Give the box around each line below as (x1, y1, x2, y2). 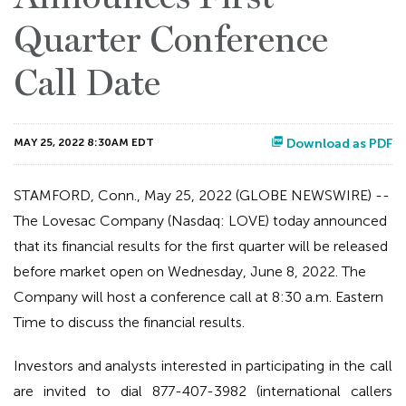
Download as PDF (284, 136, 392, 152)
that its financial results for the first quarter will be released (14, 237, 388, 256)
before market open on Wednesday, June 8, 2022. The (14, 263, 366, 281)
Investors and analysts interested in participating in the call (14, 357, 392, 375)
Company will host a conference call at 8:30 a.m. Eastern (14, 288, 383, 306)
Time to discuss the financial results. (14, 314, 245, 332)
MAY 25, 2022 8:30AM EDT (14, 136, 154, 150)
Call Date (14, 62, 160, 106)
